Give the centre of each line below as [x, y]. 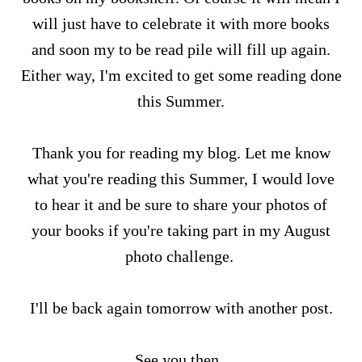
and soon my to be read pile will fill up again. [181, 49]
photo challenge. [181, 256]
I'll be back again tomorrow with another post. [181, 308]
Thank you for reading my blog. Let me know [181, 153]
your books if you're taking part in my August [181, 230]
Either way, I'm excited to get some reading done [181, 75]
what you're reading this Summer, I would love [181, 179]
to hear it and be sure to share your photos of [181, 204]
